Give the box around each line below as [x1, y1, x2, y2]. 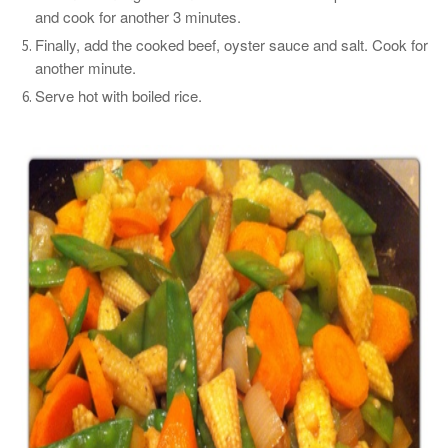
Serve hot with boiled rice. [35, 85, 206, 106]
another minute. [35, 57, 140, 78]
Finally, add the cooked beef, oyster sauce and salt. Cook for [35, 34, 428, 55]
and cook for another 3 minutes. [35, 6, 245, 27]
